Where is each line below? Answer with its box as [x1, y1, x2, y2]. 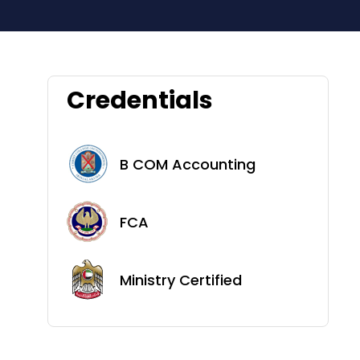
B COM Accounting [120, 153, 256, 174]
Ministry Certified [120, 269, 242, 290]
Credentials [67, 84, 213, 117]
